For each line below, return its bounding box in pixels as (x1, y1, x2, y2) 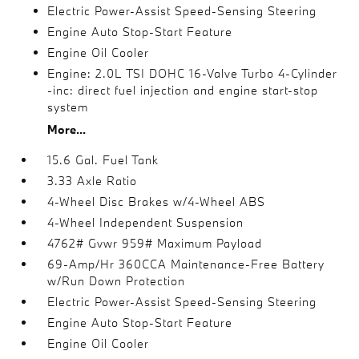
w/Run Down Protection (47, 272, 186, 288)
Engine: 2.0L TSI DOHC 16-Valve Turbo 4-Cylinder (47, 65, 338, 81)
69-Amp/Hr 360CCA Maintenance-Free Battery (47, 256, 325, 272)
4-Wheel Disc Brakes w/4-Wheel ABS (47, 193, 266, 209)
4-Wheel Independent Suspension (47, 214, 244, 230)
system (47, 99, 89, 115)
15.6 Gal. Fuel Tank (47, 151, 159, 167)
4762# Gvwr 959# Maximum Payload (47, 235, 263, 251)
